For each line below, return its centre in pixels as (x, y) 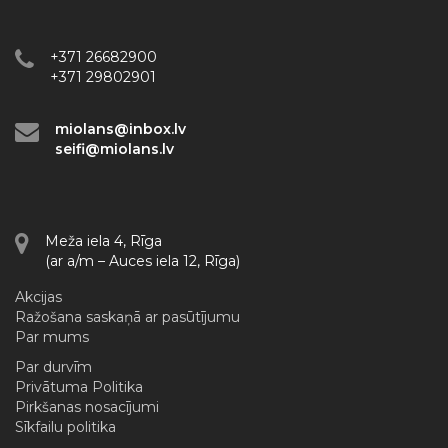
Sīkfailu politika (65, 427)
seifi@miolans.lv (114, 149)
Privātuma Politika (79, 387)
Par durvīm (53, 367)
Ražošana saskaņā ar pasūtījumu (127, 317)
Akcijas (38, 297)
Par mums (52, 337)
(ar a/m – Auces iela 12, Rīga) (142, 261)
